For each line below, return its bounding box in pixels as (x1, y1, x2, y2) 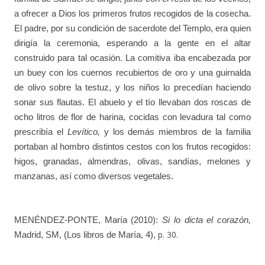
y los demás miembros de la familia (104, 127, 251, 137)
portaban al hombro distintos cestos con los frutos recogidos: (14, 142, 251, 151)
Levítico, (67, 127, 104, 137)
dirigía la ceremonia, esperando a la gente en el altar (14, 38, 251, 48)
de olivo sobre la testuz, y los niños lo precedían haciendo (14, 83, 251, 92)
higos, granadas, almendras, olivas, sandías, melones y (14, 157, 251, 166)
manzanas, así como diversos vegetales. (14, 172, 173, 181)
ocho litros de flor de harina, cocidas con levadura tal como (14, 112, 251, 122)
